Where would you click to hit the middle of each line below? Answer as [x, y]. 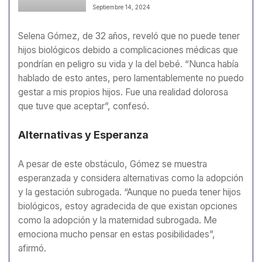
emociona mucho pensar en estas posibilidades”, [117, 234]
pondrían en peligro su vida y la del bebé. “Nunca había [128, 64]
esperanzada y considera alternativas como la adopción [131, 178]
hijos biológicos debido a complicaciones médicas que [128, 50]
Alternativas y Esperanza [83, 135]
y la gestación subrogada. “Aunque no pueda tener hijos [130, 192]
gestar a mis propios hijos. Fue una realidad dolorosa [123, 92]
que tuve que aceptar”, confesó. [84, 106]
